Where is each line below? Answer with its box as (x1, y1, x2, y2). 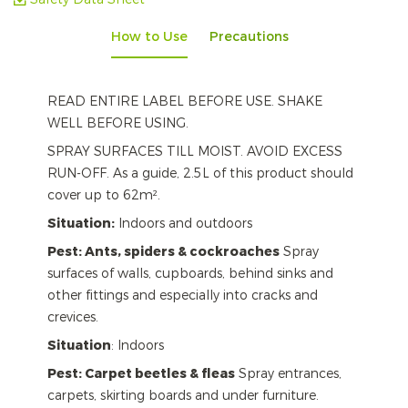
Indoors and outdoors (115, 214, 252, 232)
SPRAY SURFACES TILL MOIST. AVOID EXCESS (47, 142, 342, 160)
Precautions (209, 27, 289, 46)
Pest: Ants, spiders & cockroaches (47, 242, 280, 260)
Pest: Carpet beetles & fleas (47, 364, 235, 382)
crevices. (47, 308, 98, 326)
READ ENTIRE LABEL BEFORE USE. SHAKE (47, 92, 322, 110)
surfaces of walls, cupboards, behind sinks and (47, 264, 333, 282)
